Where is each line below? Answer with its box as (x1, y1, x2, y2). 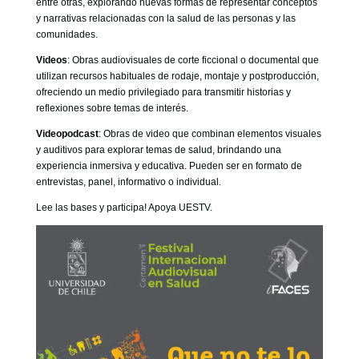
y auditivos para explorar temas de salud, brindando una (35, 143, 281, 155)
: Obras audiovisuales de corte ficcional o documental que (67, 54, 319, 66)
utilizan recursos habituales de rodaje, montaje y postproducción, (35, 70, 319, 82)
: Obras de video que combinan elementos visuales (98, 127, 321, 139)
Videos (35, 54, 67, 66)
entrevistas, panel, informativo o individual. (35, 175, 221, 188)
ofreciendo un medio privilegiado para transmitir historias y (35, 86, 291, 98)
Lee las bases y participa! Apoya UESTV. (35, 201, 212, 213)
